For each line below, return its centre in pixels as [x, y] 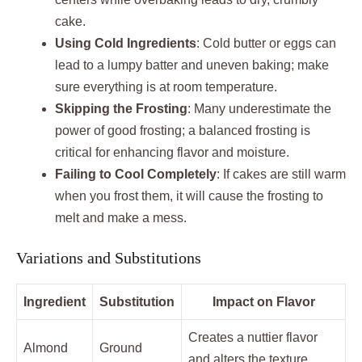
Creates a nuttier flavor [253, 338]
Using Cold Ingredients [126, 44]
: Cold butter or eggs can [266, 44]
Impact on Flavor [263, 302]
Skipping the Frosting [121, 109]
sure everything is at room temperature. [166, 87]
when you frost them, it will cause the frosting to [189, 196]
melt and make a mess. [121, 218]
